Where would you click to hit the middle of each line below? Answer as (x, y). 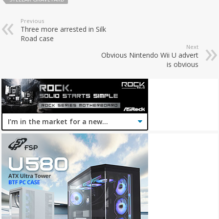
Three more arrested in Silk (64, 29)
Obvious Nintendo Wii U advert (150, 55)
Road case (37, 38)
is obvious (182, 64)
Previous (33, 21)
